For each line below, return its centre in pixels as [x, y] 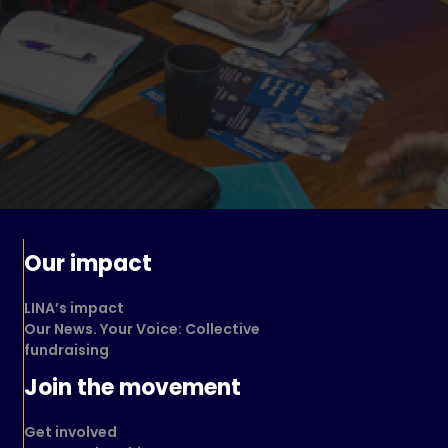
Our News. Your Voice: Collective [142, 329]
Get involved [70, 432]
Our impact [88, 264]
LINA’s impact [74, 308]
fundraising [66, 350]
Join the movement [132, 388]
